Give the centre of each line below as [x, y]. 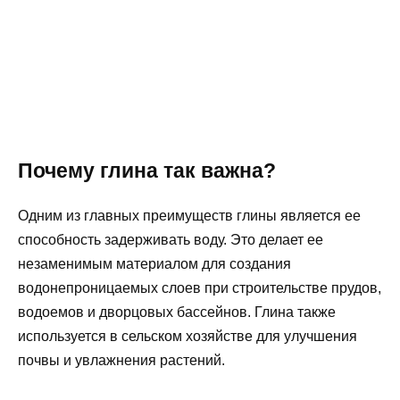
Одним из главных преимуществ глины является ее [189, 216]
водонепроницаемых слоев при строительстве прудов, [200, 288]
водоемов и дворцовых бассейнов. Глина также [177, 312]
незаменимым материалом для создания [154, 264]
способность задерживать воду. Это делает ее [171, 240]
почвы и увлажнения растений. [121, 361]
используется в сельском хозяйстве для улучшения [187, 337]
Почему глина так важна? [147, 171]
